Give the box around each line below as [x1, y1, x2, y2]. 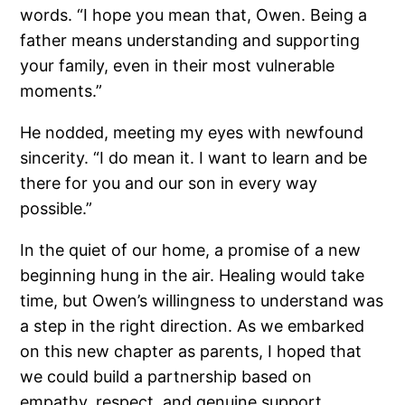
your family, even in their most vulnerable [20, 56, 335, 76]
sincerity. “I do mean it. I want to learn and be [20, 148, 368, 168]
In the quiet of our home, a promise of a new [20, 240, 362, 260]
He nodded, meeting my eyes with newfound [20, 123, 364, 143]
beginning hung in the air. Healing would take [20, 266, 365, 286]
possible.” [20, 199, 93, 219]
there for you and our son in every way [20, 174, 318, 193]
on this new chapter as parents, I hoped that [20, 342, 363, 362]
